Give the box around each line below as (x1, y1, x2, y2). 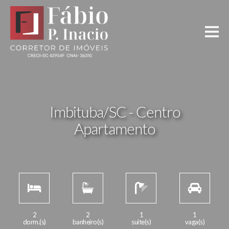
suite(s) (131, 217, 151, 226)
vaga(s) (185, 217, 204, 226)
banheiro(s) (72, 217, 103, 226)
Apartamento (74, 119, 155, 138)
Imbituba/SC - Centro (49, 102, 180, 121)
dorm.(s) (22, 217, 46, 226)
